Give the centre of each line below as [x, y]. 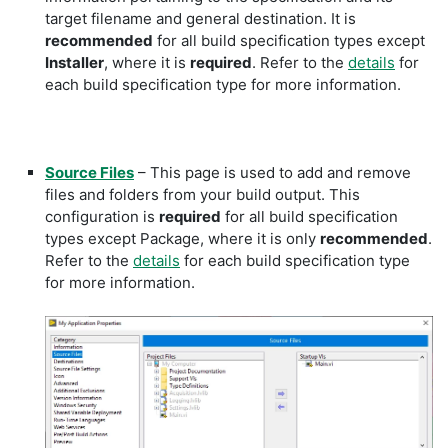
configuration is [102, 216]
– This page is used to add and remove [272, 172]
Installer [74, 62]
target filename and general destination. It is [200, 18]
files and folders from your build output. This [202, 194]
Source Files [89, 172]
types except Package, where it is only [182, 238]
